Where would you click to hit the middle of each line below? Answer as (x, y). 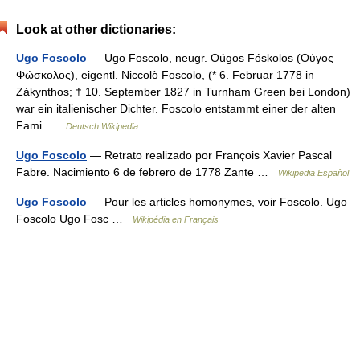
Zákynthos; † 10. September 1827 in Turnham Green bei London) (183, 91)
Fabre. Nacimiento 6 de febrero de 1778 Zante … (147, 172)
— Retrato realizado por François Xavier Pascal (209, 155)
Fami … (41, 125)
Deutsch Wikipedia (102, 126)
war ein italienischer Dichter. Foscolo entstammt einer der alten (176, 108)
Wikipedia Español (313, 172)
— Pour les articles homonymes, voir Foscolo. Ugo (217, 201)
